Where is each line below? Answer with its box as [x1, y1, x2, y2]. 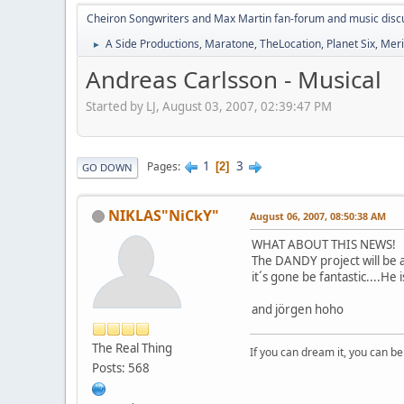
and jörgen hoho [252, 300, 344, 317]
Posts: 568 [92, 359, 150, 376]
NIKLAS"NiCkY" [108, 205, 219, 225]
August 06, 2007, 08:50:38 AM [250, 208, 386, 223]
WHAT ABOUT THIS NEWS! [252, 235, 396, 252]
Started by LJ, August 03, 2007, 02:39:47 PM [86, 97, 332, 115]
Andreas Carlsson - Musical [86, 63, 381, 96]
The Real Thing [92, 339, 172, 356]
